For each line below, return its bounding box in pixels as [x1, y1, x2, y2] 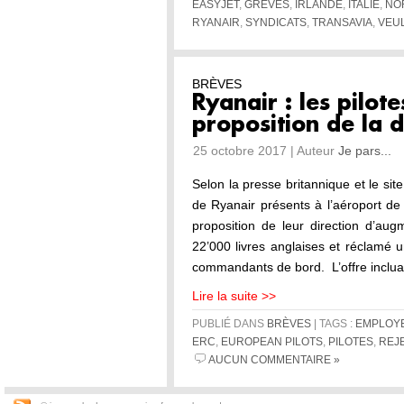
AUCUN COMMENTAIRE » [208, 354, 340, 365]
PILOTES [328, 336, 373, 347]
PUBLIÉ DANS [192, 318, 267, 329]
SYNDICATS [245, 17, 307, 28]
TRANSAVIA [312, 17, 372, 28]
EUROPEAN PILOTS [221, 336, 323, 347]
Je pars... [338, 143, 391, 158]
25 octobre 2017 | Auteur [193, 143, 338, 158]
